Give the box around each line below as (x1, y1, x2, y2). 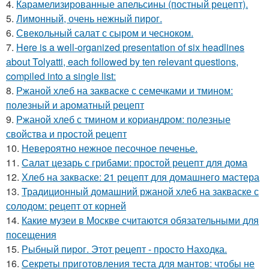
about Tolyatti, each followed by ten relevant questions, (6, 55, 238, 68)
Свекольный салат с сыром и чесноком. (16, 26, 193, 40)
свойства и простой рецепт (6, 127, 127, 141)
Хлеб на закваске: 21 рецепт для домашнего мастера (22, 170, 259, 184)
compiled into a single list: (6, 69, 116, 83)
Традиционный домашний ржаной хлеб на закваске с (22, 184, 259, 198)
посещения (6, 228, 56, 241)
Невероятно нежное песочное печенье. (22, 141, 198, 155)
